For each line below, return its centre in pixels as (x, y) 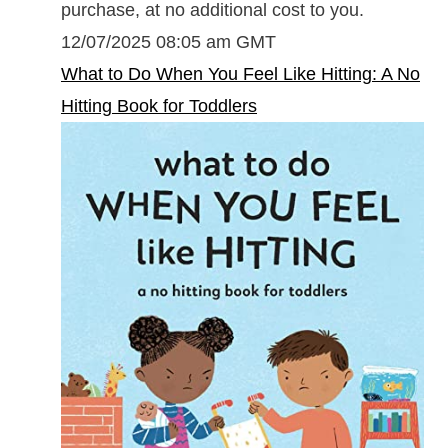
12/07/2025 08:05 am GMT (168, 41)
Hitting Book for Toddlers (159, 105)
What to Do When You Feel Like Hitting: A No (240, 73)
